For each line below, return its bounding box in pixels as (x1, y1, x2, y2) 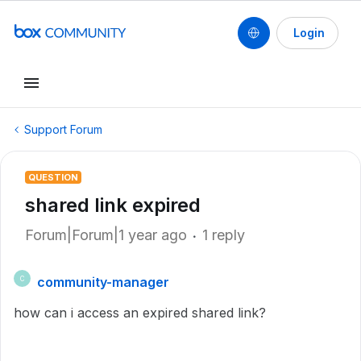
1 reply (202, 226, 245, 243)
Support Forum (24, 122, 102, 136)
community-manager (37, 274, 169, 290)
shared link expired (25, 193, 201, 217)
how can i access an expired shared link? (14, 305, 266, 321)
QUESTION (28, 172, 78, 183)
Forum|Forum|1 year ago (25, 226, 187, 243)
